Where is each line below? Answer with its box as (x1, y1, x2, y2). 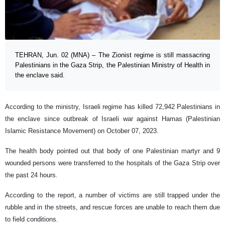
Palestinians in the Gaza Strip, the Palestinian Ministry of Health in (15, 61, 210, 69)
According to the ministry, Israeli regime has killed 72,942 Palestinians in (5, 103, 220, 111)
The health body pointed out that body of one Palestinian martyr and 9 (5, 147, 220, 155)
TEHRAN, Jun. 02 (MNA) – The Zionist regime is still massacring (15, 51, 210, 59)
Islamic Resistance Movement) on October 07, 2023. (5, 127, 159, 135)
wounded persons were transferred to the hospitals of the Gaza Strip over (5, 159, 220, 167)
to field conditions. (5, 215, 58, 223)
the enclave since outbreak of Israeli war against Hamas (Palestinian (5, 115, 220, 123)
